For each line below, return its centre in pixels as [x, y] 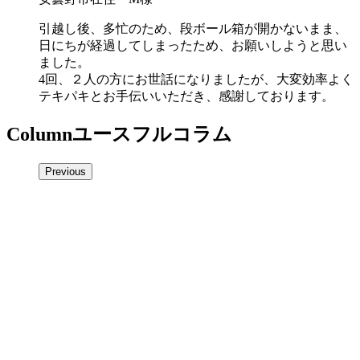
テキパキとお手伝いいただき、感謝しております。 [186, 96]
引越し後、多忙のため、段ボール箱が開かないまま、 [193, 28]
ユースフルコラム [152, 134]
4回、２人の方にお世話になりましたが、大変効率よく [196, 79]
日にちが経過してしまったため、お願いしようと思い [193, 45]
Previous [65, 171]
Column [39, 134]
